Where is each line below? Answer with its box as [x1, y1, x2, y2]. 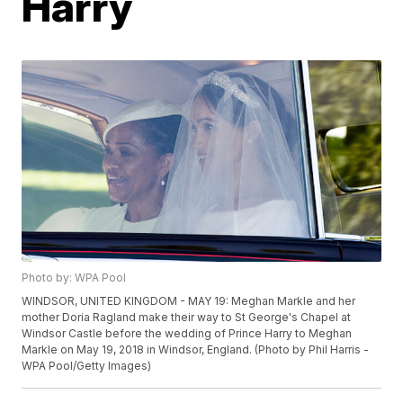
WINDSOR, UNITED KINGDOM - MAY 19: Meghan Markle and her [22, 294, 356, 309]
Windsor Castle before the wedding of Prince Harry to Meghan [22, 327, 353, 341]
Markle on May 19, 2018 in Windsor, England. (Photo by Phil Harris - [22, 343, 370, 357]
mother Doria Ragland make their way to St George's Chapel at [22, 310, 352, 325]
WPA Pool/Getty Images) [22, 359, 152, 373]
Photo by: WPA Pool [22, 271, 127, 285]
